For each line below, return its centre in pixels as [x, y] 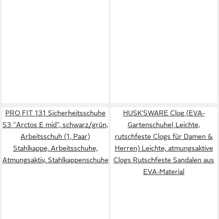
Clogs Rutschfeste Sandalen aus [164, 160]
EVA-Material [164, 172]
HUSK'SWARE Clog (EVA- [164, 113]
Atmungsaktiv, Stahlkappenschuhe [55, 160]
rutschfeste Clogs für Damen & [164, 136]
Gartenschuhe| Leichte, [164, 125]
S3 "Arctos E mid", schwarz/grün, [55, 125]
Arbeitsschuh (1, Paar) [55, 136]
